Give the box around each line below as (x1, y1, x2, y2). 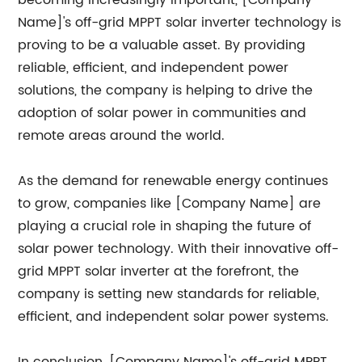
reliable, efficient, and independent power (18, 57, 289, 78)
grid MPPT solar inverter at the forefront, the (18, 261, 300, 282)
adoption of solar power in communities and (18, 103, 307, 124)
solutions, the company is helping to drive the (18, 80, 314, 101)
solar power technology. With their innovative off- (18, 238, 339, 259)
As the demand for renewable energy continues (18, 170, 329, 192)
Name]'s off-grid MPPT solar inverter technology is (18, 12, 342, 33)
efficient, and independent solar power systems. (18, 306, 330, 327)
